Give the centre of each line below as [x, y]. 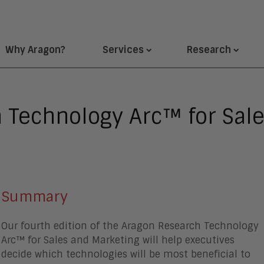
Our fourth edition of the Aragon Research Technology [130, 226]
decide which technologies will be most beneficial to [126, 254]
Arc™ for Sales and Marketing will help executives [118, 240]
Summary [35, 197]
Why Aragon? [35, 49]
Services [123, 49]
